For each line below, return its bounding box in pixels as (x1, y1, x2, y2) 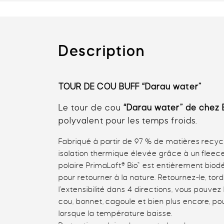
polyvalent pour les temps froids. (58, 116, 197, 126)
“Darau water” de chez (123, 103, 222, 113)
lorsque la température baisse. (58, 209, 172, 218)
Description (58, 43, 145, 59)
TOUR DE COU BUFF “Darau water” (58, 82, 201, 92)
